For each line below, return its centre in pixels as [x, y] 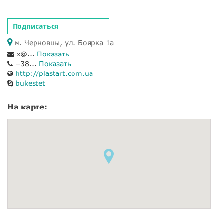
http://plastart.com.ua [54, 73]
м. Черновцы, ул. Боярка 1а [63, 43]
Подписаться [36, 26]
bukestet [30, 83]
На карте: [27, 107]
